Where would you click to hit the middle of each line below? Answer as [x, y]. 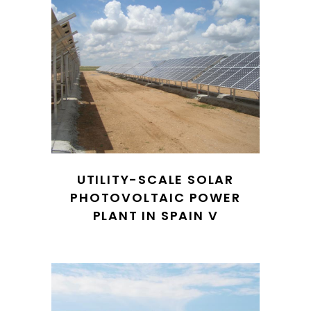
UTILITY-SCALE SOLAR [155, 179]
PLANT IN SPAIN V [155, 216]
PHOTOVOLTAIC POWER [155, 197]
